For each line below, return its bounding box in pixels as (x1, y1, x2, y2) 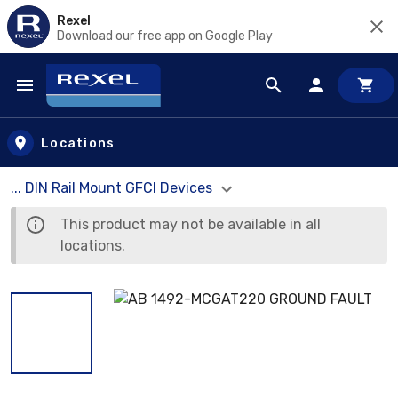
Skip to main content (17, 92, 171, 113)
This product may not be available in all (60, 215, 321, 233)
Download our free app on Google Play (57, 28, 273, 44)
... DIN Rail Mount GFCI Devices (11, 179, 216, 196)
